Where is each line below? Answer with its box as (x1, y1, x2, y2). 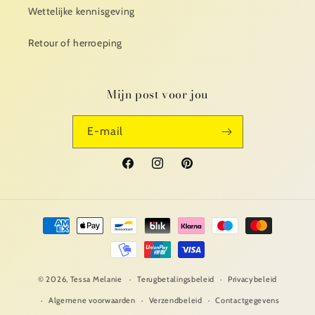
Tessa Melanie (70, 274, 122, 284)
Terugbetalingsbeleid (137, 274, 215, 284)
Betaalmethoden (24, 212, 105, 225)
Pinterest (179, 164, 221, 177)
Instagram (150, 164, 196, 177)
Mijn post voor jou (107, 86, 208, 103)
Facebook (120, 164, 163, 177)
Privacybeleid (227, 274, 277, 284)
